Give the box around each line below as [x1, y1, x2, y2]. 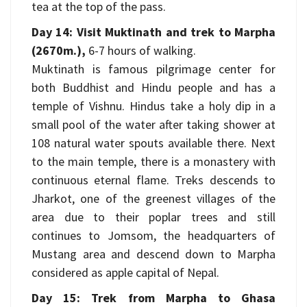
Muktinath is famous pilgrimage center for [32, 61, 275, 77]
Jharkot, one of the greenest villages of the [32, 191, 275, 206]
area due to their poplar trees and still [32, 209, 275, 225]
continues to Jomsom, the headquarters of [32, 228, 275, 243]
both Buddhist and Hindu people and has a [32, 79, 275, 95]
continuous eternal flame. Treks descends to [32, 172, 275, 188]
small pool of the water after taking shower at [32, 116, 275, 132]
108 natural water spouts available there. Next [32, 135, 275, 151]
